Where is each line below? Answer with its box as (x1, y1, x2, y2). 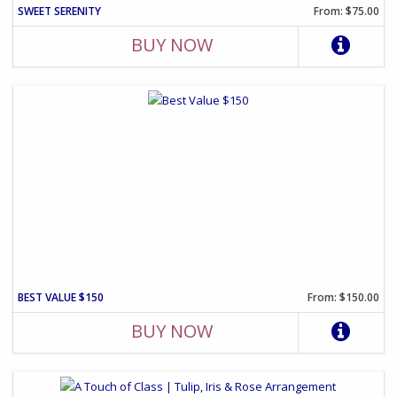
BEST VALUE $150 (18, 290, 105, 306)
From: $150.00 (307, 290, 379, 306)
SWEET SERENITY (18, 4, 102, 19)
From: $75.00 (313, 4, 379, 19)
